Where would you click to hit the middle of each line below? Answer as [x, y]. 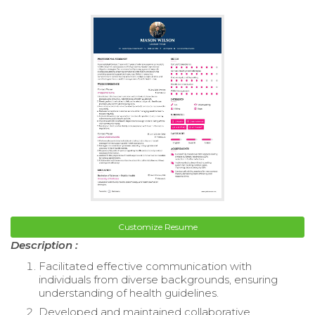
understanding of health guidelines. [129, 293]
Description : [44, 245]
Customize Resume [157, 227]
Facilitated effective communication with [145, 266]
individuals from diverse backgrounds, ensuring [158, 280]
